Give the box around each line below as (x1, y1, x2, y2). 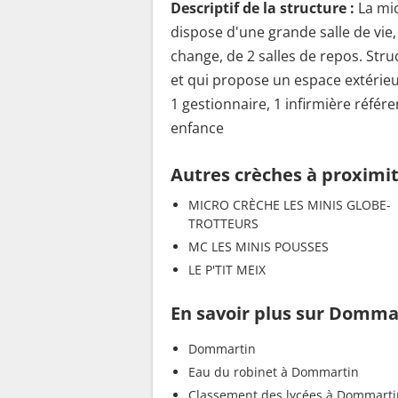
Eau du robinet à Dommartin (188, 362, 359, 380)
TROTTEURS (188, 214, 259, 232)
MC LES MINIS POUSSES (188, 237, 329, 255)
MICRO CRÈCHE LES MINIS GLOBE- (188, 195, 391, 213)
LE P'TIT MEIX (188, 260, 266, 278)
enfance (171, 117, 224, 138)
